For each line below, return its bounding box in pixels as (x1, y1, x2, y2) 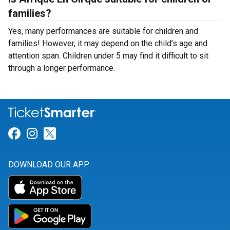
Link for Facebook (20, 126, 119, 141)
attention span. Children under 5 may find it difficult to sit (8, 51, 208, 61)
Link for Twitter (55, 126, 140, 141)
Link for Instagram (37, 126, 140, 141)
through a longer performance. (8, 63, 115, 73)
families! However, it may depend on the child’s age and (8, 39, 207, 48)
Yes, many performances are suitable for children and (8, 26, 198, 36)
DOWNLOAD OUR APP (8, 160, 89, 170)
